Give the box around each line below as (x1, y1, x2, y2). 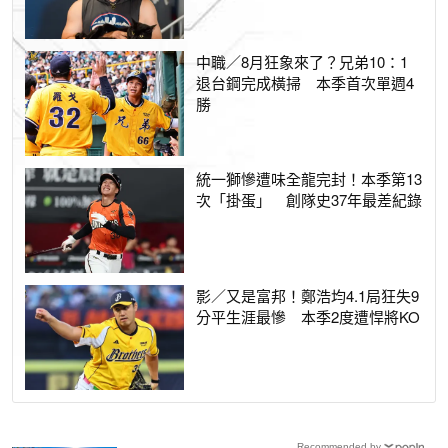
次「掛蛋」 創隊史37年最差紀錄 (196, 188, 423, 210)
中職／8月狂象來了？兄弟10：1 (196, 50, 409, 72)
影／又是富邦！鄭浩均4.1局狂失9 (196, 285, 420, 307)
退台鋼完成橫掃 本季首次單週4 (196, 71, 415, 93)
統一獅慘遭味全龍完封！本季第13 (196, 167, 423, 189)
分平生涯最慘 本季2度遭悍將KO (196, 306, 421, 328)
